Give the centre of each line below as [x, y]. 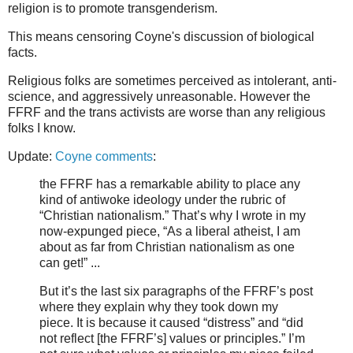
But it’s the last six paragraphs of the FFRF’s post [176, 292]
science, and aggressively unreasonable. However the [159, 96]
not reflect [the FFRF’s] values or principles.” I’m [172, 339]
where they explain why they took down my [159, 307]
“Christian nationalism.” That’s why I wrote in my [173, 216]
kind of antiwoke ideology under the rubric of [162, 200]
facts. [22, 52]
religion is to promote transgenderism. [113, 9]
